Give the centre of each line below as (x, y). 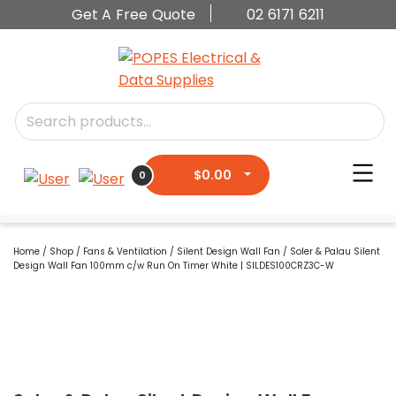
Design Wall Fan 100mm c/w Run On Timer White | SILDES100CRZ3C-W (174, 266)
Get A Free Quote (133, 15)
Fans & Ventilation (125, 251)
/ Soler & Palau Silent (330, 251)
